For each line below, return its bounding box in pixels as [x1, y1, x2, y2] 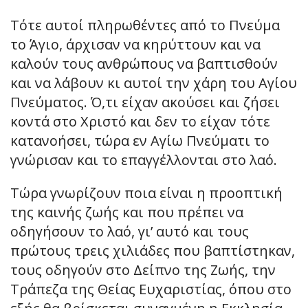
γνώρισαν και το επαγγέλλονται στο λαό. [10, 150, 277, 169]
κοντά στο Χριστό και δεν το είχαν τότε [10, 111, 270, 131]
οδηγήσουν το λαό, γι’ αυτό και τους [10, 221, 249, 241]
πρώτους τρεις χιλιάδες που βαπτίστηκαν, [10, 241, 295, 260]
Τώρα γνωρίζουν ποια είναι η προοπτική [10, 183, 283, 202]
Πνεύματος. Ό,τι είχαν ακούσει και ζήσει [10, 92, 280, 111]
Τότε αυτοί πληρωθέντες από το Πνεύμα [10, 15, 280, 34]
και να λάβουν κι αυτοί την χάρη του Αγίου [10, 73, 297, 92]
